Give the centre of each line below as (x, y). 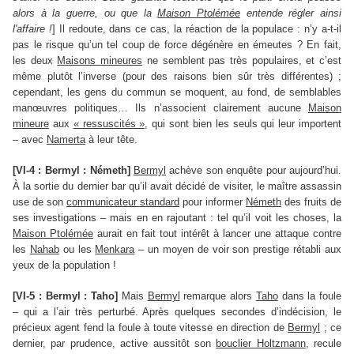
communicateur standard (123, 202)
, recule (323, 344)
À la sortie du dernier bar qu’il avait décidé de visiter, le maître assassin (177, 186)
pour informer (213, 202)
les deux (35, 61)
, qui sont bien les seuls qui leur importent (243, 124)
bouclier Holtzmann (261, 344)
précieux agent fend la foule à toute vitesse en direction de (151, 328)
